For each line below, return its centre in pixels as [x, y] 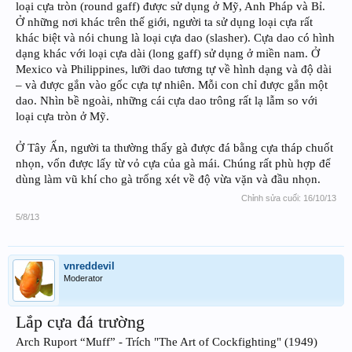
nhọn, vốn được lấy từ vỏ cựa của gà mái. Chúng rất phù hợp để [173, 164]
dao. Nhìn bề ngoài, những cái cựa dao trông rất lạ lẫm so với [167, 101]
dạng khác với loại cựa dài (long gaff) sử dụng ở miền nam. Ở [168, 54]
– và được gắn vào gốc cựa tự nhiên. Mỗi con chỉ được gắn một [172, 85]
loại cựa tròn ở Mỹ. [62, 117]
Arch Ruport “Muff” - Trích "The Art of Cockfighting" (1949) [167, 342]
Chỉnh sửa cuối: [272, 198]
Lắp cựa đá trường [80, 322]
